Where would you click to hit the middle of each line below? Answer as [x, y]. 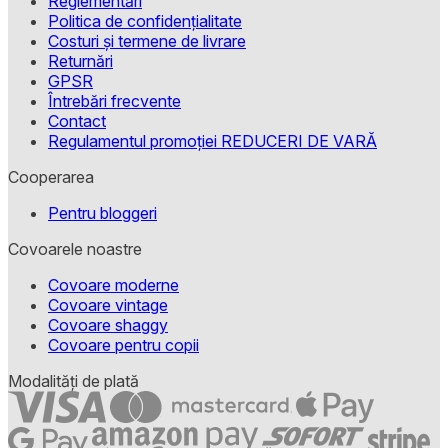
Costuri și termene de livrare [147, 40]
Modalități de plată [73, 380]
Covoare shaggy [108, 324]
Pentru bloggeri [102, 212]
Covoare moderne [113, 284]
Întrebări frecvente [114, 100]
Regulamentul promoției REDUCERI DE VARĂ [212, 140]
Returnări [80, 60]
